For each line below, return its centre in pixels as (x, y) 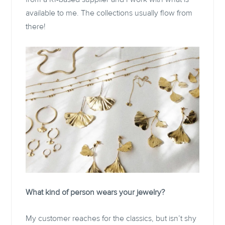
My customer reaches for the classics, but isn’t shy (111, 219)
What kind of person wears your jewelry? (95, 192)
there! (37, 26)
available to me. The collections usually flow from (109, 13)
